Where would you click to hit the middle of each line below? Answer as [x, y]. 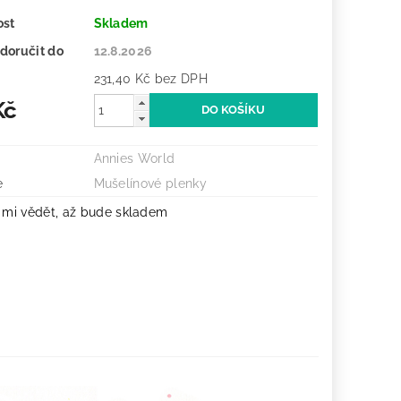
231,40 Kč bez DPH [181, 79]
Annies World [134, 158]
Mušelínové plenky [150, 183]
